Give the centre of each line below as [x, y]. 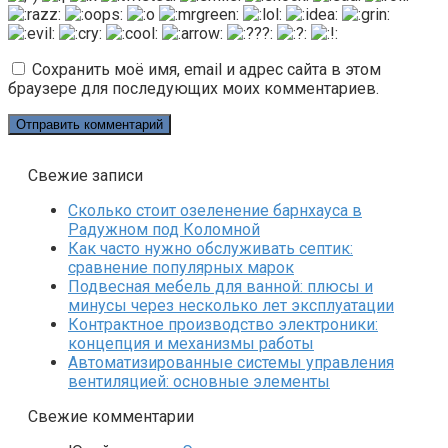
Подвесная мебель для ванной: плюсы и [220, 287]
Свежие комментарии [111, 417]
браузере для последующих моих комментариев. [193, 89]
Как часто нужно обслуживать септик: [210, 249]
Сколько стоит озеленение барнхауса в [215, 211]
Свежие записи [85, 176]
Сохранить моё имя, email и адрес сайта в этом [206, 70]
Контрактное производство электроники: [223, 325]
